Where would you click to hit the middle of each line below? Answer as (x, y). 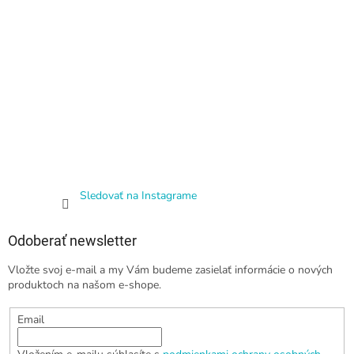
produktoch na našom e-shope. (85, 285)
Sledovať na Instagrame (138, 196)
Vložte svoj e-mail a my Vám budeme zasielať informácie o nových (170, 270)
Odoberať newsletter (72, 241)
